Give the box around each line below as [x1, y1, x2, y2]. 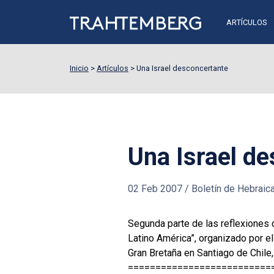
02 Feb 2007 [128, 183, 182, 195]
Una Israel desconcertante [136, 64, 228, 73]
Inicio [70, 64, 89, 73]
